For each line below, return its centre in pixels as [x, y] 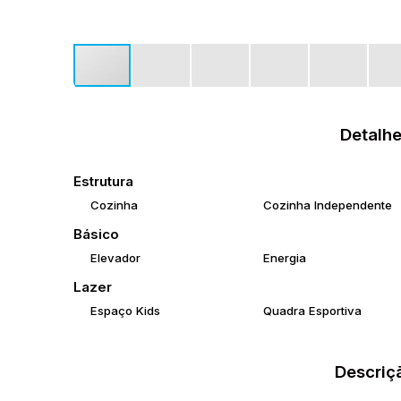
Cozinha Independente [327, 205]
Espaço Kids [125, 311]
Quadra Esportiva [312, 311]
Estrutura [103, 181]
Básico [96, 234]
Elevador [115, 258]
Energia [284, 258]
